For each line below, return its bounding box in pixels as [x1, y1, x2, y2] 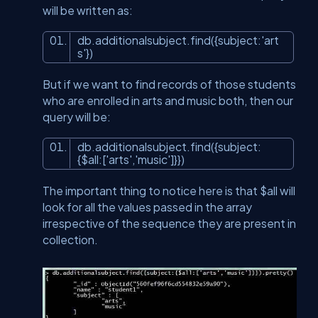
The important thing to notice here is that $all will [43, 184, 295, 198]
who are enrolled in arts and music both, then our [43, 94, 293, 108]
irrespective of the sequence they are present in [43, 216, 296, 231]
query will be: [43, 110, 111, 124]
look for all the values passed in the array [43, 200, 252, 214]
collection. [43, 233, 98, 247]
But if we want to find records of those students [43, 77, 296, 92]
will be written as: [43, 4, 133, 18]
